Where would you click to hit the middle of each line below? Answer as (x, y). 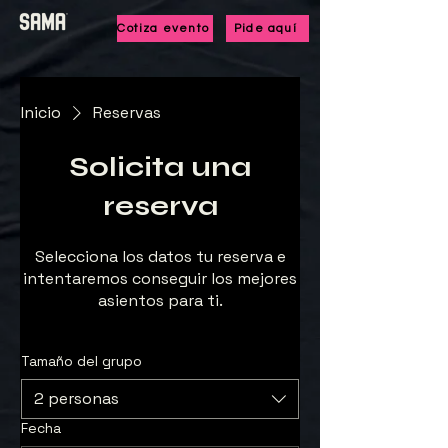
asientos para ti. (160, 300)
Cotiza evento (163, 28)
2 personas (76, 398)
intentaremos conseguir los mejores (160, 278)
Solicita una (160, 167)
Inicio (41, 112)
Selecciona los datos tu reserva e (160, 256)
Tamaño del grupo (81, 361)
